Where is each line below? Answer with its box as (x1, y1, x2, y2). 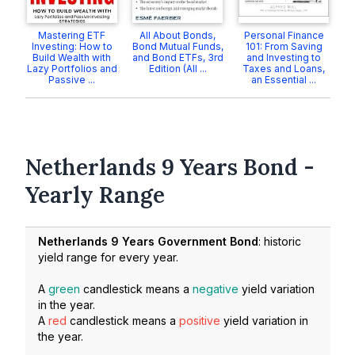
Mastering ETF (38, 29, 106, 41)
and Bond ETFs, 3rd (132, 52, 223, 63)
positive (179, 314, 220, 328)
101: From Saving (245, 40, 323, 52)
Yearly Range (25, 181, 165, 209)
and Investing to (246, 52, 322, 63)
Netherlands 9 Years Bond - (25, 153, 315, 181)
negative (193, 282, 239, 296)
